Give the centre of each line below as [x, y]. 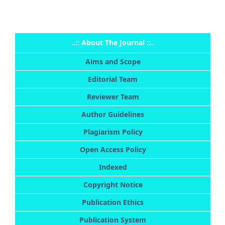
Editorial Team [113, 79]
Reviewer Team [113, 97]
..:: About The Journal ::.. [113, 43]
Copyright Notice [113, 185]
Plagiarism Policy [113, 132]
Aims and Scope [113, 62]
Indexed [113, 167]
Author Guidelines [113, 115]
